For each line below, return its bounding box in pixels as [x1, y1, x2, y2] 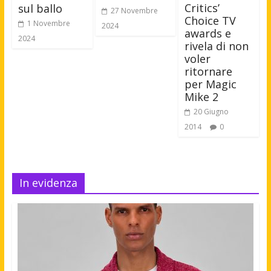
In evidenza [19, 175, 77, 191]
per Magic [184, 77, 237, 92]
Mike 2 [184, 90, 219, 105]
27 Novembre [110, 5, 158, 16]
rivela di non [184, 39, 249, 54]
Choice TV [184, 13, 237, 28]
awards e [184, 26, 232, 41]
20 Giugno [194, 106, 229, 117]
